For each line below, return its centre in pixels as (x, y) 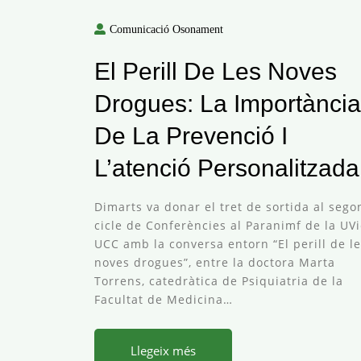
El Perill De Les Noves (216, 72)
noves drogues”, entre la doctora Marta (215, 263)
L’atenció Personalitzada (227, 168)
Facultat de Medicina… (164, 300)
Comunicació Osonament (166, 30)
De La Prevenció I (191, 136)
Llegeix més (163, 351)
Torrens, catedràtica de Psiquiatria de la (219, 281)
